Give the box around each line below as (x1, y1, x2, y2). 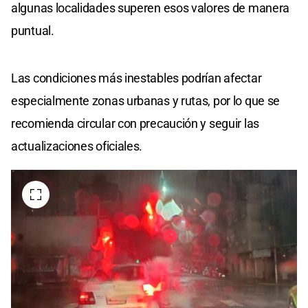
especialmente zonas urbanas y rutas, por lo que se (11, 93, 280, 108)
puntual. (11, 23, 54, 38)
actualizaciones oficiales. (11, 138, 143, 153)
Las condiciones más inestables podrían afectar (11, 70, 262, 85)
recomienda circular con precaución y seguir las (11, 115, 259, 131)
